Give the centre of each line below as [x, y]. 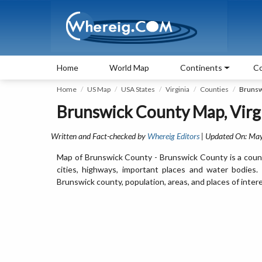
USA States [138, 89]
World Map [129, 68]
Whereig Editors [173, 136]
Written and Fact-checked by [99, 136]
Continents [201, 68]
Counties [214, 89]
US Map [99, 89]
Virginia [177, 89]
